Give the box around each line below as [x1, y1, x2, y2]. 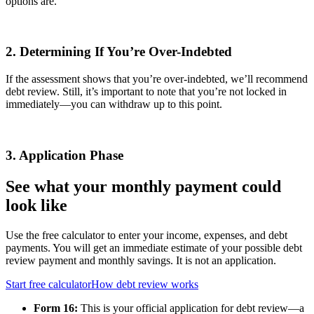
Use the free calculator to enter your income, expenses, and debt [6, 228, 287, 241]
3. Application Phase [6, 147, 123, 163]
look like [6, 196, 67, 214]
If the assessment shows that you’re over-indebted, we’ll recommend [6, 73, 308, 86]
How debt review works [91, 278, 198, 290]
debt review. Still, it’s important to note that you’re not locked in [6, 86, 287, 98]
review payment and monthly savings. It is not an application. [6, 254, 276, 266]
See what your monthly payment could [6, 177, 281, 196]
